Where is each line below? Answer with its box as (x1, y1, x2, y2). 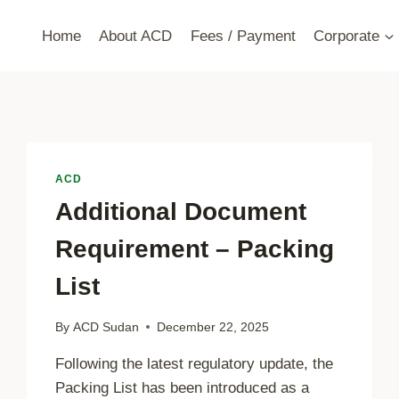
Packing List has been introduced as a (55, 379, 310, 396)
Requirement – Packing (55, 234, 335, 263)
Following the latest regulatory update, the (55, 354, 334, 372)
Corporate (313, 27, 380, 45)
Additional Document (55, 197, 307, 225)
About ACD (99, 27, 173, 45)
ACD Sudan (72, 320, 139, 334)
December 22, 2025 (156, 320, 269, 334)
